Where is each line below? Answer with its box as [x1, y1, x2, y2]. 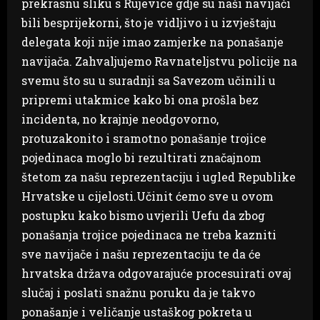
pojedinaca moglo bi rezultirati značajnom [21, 149, 261, 165]
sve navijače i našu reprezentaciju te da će [21, 246, 261, 261]
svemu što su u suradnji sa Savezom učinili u [21, 72, 276, 88]
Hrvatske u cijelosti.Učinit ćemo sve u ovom [21, 188, 274, 204]
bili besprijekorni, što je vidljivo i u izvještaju [21, 14, 276, 30]
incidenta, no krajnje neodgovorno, [21, 111, 219, 126]
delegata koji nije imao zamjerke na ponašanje [21, 34, 284, 49]
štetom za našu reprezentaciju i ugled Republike [21, 169, 296, 184]
